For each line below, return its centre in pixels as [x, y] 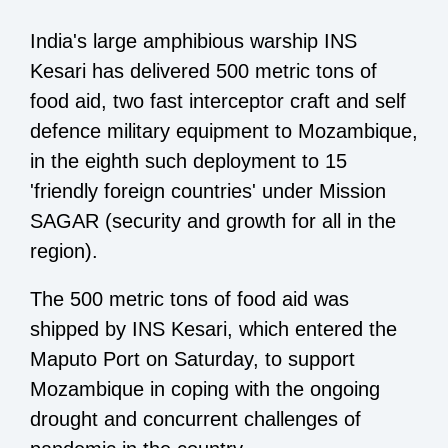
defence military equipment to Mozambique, [224, 131]
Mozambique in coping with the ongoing [205, 389]
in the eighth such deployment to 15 [188, 161]
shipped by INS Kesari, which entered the [213, 329]
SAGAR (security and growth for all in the [213, 221]
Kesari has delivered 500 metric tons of [203, 71]
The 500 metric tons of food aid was [189, 299]
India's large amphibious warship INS [193, 41]
